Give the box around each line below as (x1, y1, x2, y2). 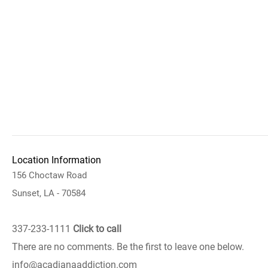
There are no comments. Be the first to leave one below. (12, 241, 244, 252)
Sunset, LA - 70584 (12, 188, 86, 199)
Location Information (12, 154, 101, 166)
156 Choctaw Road (12, 170, 87, 181)
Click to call (73, 223, 121, 234)
